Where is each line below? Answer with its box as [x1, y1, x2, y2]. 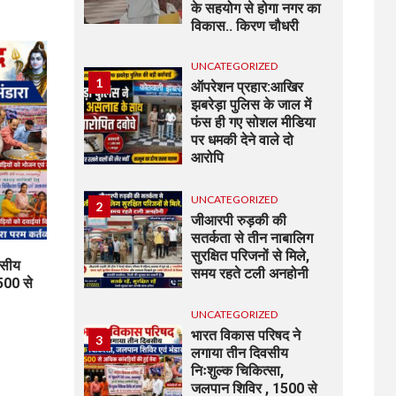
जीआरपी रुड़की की [191, 211, 287, 229]
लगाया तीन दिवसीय [191, 345, 289, 362]
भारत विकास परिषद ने [191, 327, 301, 345]
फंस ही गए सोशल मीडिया [191, 114, 316, 132]
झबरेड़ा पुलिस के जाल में [191, 96, 312, 114]
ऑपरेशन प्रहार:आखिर [191, 79, 304, 96]
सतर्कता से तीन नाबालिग [191, 229, 314, 247]
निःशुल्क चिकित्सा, [191, 362, 285, 380]
